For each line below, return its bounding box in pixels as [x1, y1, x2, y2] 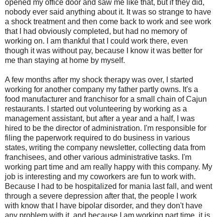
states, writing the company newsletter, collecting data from [5, 143, 205, 152]
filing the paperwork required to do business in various [5, 133, 190, 142]
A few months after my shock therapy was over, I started [5, 75, 193, 84]
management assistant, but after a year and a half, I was [5, 114, 195, 123]
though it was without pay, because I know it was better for [5, 46, 202, 55]
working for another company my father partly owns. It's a [5, 85, 198, 93]
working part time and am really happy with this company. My [5, 162, 212, 171]
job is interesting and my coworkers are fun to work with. [5, 172, 196, 181]
